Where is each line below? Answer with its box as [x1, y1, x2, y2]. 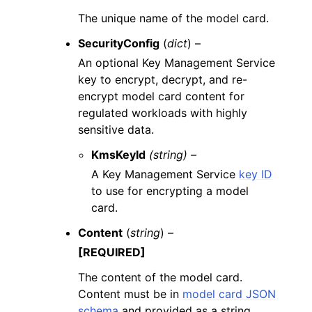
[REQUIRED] [78, 245, 146, 259]
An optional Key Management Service [78, 56, 275, 70]
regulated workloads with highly [78, 106, 247, 120]
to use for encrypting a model [91, 184, 249, 198]
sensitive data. [78, 123, 154, 136]
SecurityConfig [78, 36, 159, 50]
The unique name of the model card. [78, 11, 269, 25]
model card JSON [182, 287, 276, 301]
